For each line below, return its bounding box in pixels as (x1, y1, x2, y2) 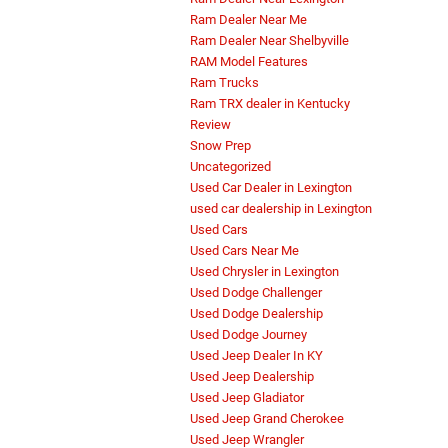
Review (190, 117, 231, 133)
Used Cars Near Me (190, 243, 299, 259)
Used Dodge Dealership (190, 306, 323, 322)
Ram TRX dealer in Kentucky (190, 96, 350, 112)
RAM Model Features (190, 54, 308, 70)
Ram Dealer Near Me (190, 12, 307, 28)
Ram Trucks (190, 75, 259, 91)
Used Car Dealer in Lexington (190, 180, 352, 196)
